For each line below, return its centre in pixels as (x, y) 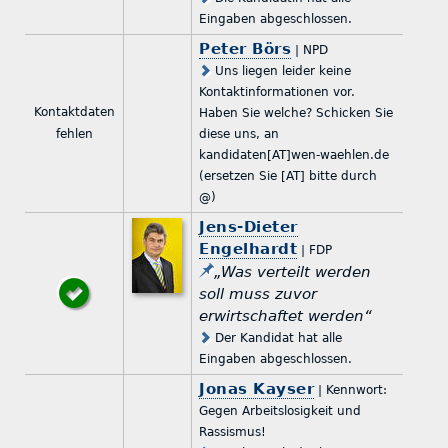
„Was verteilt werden (293, 271)
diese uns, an (239, 133)
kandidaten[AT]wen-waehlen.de (294, 154)
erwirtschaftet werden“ (286, 315)
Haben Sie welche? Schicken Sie (296, 112)
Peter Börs (245, 48)
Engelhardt (248, 248)
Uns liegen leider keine (281, 70)
